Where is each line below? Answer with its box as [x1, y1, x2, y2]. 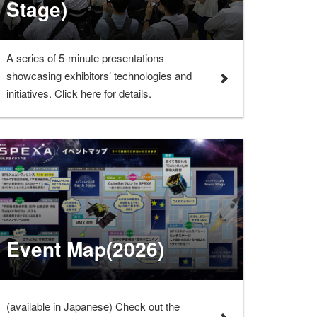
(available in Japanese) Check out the [6, 299, 180, 314]
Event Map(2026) [6, 234, 165, 263]
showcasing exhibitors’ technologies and [6, 67, 192, 83]
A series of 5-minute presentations [6, 50, 165, 65]
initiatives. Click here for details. [6, 85, 152, 100]
